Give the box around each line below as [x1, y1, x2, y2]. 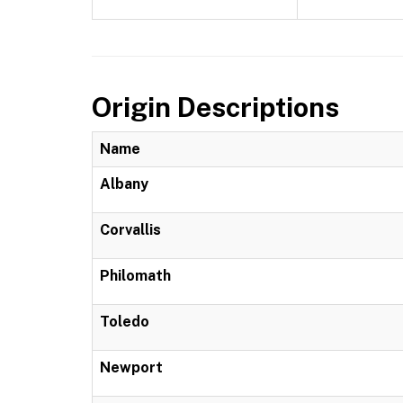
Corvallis [100, 221, 161, 238]
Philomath [100, 267, 171, 284]
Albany [100, 175, 148, 193]
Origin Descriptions [92, 91, 339, 123]
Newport [100, 359, 163, 376]
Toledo [100, 313, 149, 330]
